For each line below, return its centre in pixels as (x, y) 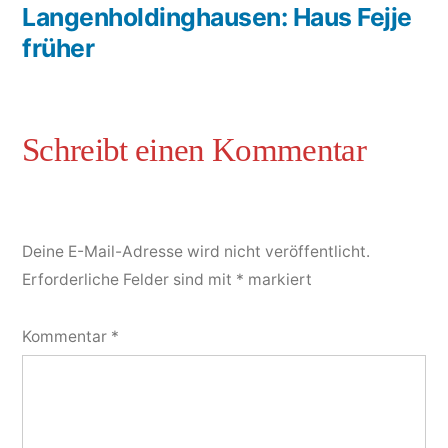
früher (58, 47)
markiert (278, 279)
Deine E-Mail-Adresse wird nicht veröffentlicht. (196, 251)
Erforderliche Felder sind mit (129, 279)
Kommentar (66, 336)
